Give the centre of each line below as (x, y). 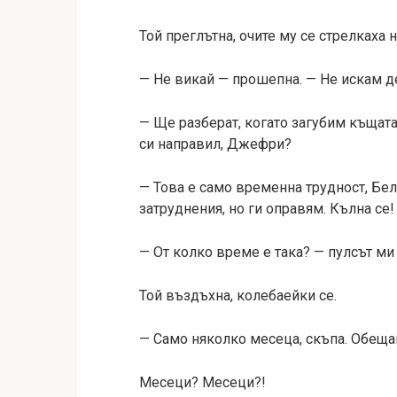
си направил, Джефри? (215, 144)
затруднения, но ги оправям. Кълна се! (267, 209)
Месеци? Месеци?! (202, 382)
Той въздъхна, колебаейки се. (238, 296)
